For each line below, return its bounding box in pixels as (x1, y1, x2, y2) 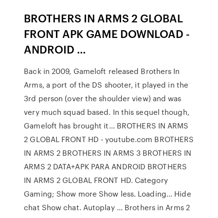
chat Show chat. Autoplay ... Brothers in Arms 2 (24, 202, 190, 213)
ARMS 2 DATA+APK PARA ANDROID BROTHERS (24, 161, 187, 172)
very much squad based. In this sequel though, (24, 107, 189, 117)
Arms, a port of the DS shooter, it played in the (24, 79, 189, 90)
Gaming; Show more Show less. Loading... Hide (24, 188, 191, 199)
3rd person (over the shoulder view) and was (24, 93, 182, 104)
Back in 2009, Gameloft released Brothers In (24, 66, 180, 76)
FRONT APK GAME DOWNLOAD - (24, 26, 190, 41)
